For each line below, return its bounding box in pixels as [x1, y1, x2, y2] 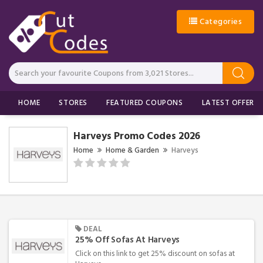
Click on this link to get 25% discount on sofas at [75, 247, 235, 260]
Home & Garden [106, 143, 159, 157]
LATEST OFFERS [201, 96, 259, 109]
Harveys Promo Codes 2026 [73, 127, 200, 144]
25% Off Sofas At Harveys [75, 232, 180, 247]
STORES [59, 96, 88, 109]
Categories [197, 15, 242, 28]
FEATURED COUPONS [106, 96, 183, 109]
